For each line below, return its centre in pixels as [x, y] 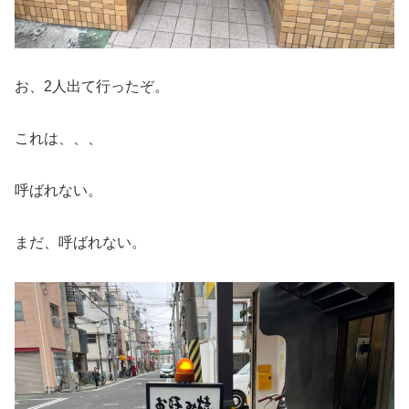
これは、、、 [58, 139]
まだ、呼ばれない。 [80, 242]
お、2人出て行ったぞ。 [92, 87]
